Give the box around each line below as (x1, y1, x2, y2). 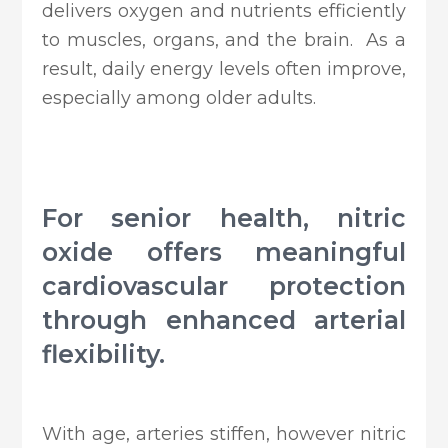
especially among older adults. (42, 87, 317, 110)
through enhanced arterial (42, 305, 406, 336)
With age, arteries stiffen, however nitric (42, 423, 406, 446)
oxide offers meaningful (42, 237, 406, 268)
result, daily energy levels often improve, (42, 58, 406, 81)
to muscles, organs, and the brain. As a (42, 29, 406, 52)
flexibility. (42, 339, 166, 370)
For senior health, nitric (42, 203, 406, 234)
